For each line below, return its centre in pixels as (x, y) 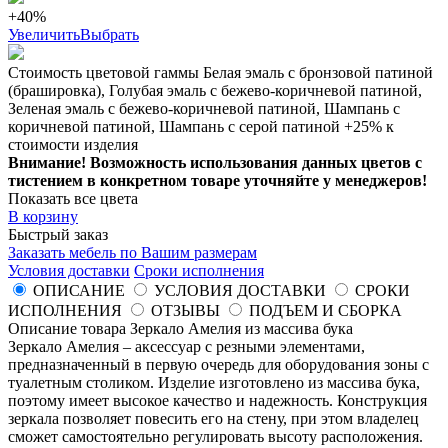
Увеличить (44, 35)
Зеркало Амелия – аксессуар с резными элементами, (186, 347)
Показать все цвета (73, 199)
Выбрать (109, 35)
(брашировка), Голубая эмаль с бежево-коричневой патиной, (215, 91)
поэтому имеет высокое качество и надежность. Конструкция (217, 401)
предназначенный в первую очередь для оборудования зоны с (218, 365)
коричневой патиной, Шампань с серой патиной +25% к (201, 127)
